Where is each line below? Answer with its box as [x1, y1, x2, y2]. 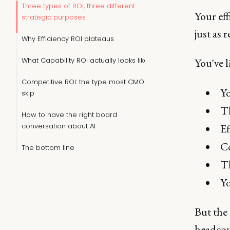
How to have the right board [22, 110, 117, 120]
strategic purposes [22, 12, 86, 22]
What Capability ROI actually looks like [22, 55, 148, 65]
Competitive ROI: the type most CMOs [22, 77, 148, 87]
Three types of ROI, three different [22, 1, 135, 11]
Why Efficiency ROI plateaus [22, 34, 114, 44]
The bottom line [22, 143, 74, 152]
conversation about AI [22, 121, 95, 131]
